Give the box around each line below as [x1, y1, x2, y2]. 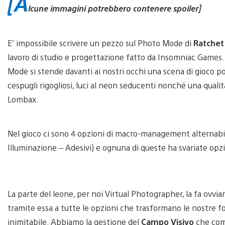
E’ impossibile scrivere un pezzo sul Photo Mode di [8, 37, 193, 48]
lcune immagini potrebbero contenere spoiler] [28, 3, 201, 14]
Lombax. [8, 93, 41, 104]
